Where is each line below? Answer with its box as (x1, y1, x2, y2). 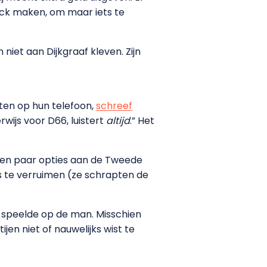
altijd (106, 113, 130, 128)
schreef (96, 98, 132, 113)
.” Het (130, 113, 154, 128)
